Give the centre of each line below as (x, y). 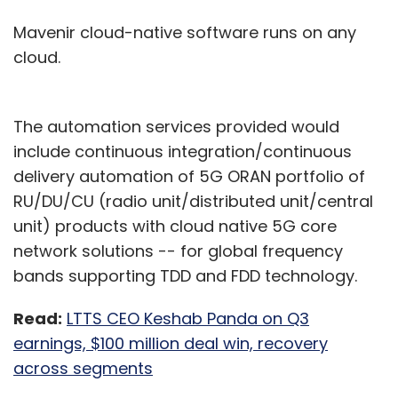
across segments (83, 369)
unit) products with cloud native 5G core (175, 227)
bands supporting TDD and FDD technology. (187, 276)
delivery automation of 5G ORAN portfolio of (189, 177)
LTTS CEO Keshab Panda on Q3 (188, 319)
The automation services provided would (176, 127)
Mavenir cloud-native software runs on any (185, 33)
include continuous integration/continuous (183, 152)
